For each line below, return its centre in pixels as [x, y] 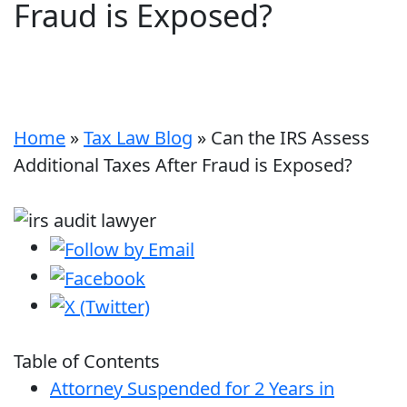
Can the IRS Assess [290, 137]
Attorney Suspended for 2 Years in [192, 389]
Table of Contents [87, 362]
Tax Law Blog [138, 137]
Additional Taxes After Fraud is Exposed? [183, 164]
